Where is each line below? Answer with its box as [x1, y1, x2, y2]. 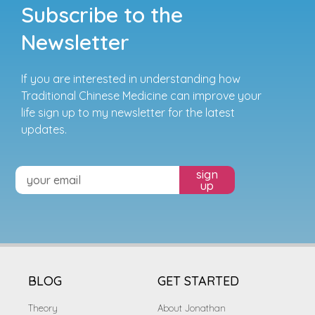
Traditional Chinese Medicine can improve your [21, 89, 262, 103]
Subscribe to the [21, 1, 183, 29]
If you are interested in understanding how [21, 72, 240, 86]
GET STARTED [157, 273, 239, 290]
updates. [21, 122, 67, 137]
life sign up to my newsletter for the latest [21, 105, 235, 120]
